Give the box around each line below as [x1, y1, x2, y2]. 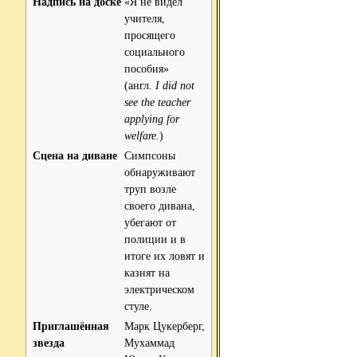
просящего [124, 29, 175, 41]
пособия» [124, 62, 169, 75]
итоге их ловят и [124, 249, 205, 262]
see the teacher [124, 96, 190, 108]
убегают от [124, 216, 176, 229]
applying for [124, 112, 179, 125]
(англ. [124, 79, 155, 92]
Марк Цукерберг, [124, 320, 205, 332]
